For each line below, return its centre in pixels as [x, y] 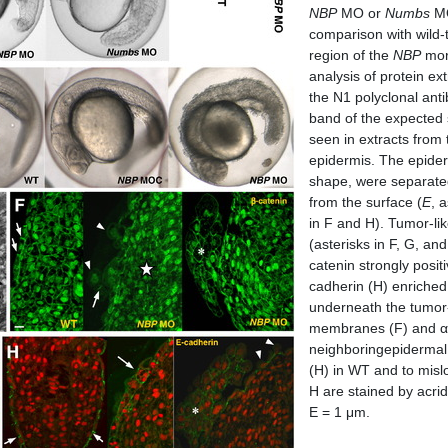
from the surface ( [365, 202]
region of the [351, 55]
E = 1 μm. [339, 412]
